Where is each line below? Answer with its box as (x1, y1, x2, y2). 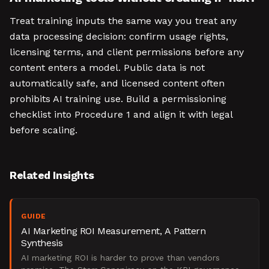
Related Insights (10, 169, 94, 181)
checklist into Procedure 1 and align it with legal (10, 109, 232, 120)
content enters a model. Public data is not (10, 62, 205, 73)
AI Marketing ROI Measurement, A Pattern (21, 225, 206, 237)
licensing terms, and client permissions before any (10, 46, 244, 58)
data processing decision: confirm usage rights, (10, 31, 228, 42)
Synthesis (21, 237, 63, 249)
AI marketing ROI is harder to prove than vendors (21, 253, 220, 262)
